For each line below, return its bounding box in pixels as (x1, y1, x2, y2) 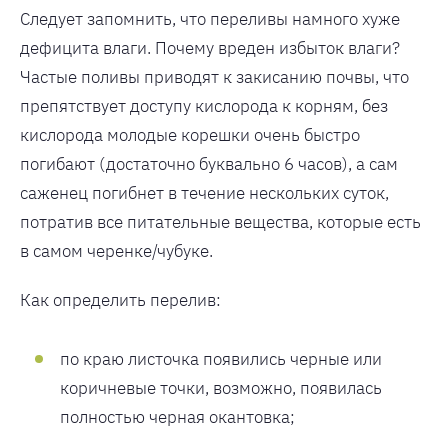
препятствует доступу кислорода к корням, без (20, 94, 388, 117)
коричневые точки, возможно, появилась (60, 376, 382, 399)
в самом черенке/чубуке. (20, 239, 213, 262)
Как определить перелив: (20, 288, 221, 311)
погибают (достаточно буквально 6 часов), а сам (20, 152, 398, 175)
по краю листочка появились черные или (60, 347, 382, 370)
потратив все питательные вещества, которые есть (20, 210, 421, 233)
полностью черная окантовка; (60, 405, 295, 428)
